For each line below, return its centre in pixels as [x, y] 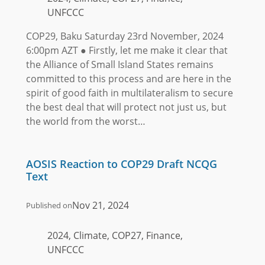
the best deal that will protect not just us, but [126, 107]
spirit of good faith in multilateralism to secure [129, 93]
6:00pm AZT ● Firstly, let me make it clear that [127, 50]
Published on [49, 206]
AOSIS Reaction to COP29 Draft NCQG [121, 164]
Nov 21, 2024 [100, 206]
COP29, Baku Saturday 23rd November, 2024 [125, 36]
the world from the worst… [85, 121]
